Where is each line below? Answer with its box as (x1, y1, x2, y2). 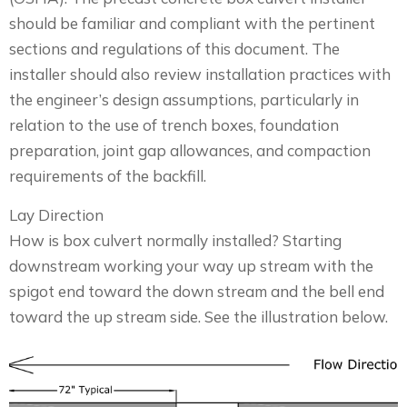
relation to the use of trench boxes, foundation (9, 115, 339, 134)
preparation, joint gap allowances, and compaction (9, 141, 371, 160)
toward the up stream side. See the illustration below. (9, 307, 388, 326)
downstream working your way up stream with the (9, 256, 373, 275)
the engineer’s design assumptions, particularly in (9, 90, 359, 109)
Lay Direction (9, 205, 104, 224)
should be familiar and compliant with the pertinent (9, 14, 375, 33)
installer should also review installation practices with (9, 65, 391, 84)
